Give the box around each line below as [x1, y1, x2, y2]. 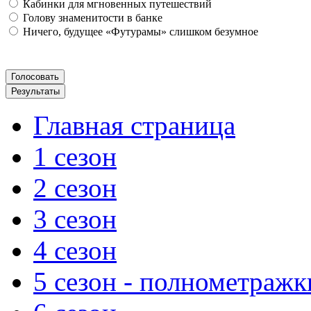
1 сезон [33, 142, 117, 171]
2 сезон [33, 173, 117, 203]
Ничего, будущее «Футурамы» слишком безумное [20, 26, 258, 37]
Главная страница [33, 110, 235, 140]
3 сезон [33, 204, 117, 234]
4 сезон [33, 235, 117, 265]
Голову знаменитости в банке [20, 12, 162, 24]
